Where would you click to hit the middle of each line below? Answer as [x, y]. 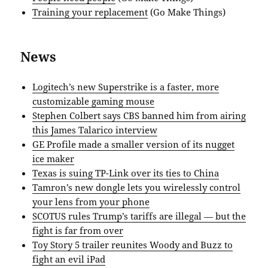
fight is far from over [78, 230]
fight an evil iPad [69, 259]
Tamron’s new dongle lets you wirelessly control [137, 187]
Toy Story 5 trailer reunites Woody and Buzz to [133, 244]
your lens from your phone [91, 201]
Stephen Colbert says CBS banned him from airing [139, 115]
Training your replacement [90, 12]
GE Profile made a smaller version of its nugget [134, 144]
